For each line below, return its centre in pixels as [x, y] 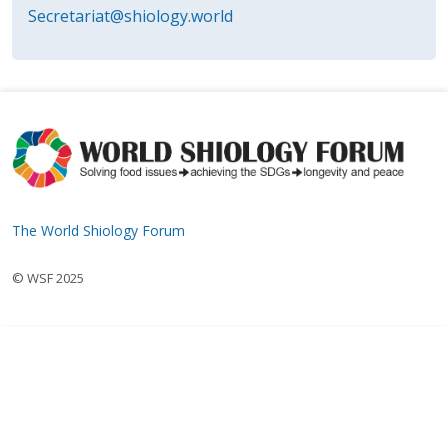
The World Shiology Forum [98, 230]
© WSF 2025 [48, 278]
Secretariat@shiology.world [130, 16]
